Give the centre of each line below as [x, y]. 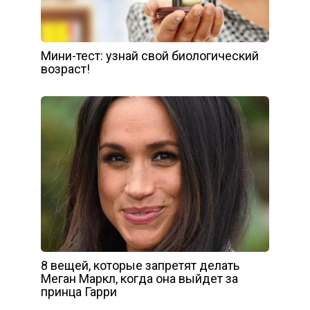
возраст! [65, 69]
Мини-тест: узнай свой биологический [150, 55]
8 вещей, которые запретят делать [140, 265]
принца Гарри [79, 291]
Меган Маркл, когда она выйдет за [139, 278]
